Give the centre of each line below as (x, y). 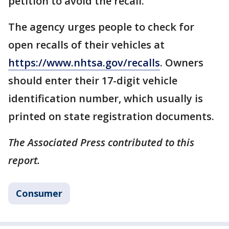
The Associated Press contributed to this (101, 142)
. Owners (182, 62)
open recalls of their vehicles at (86, 44)
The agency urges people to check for (101, 27)
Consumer (39, 193)
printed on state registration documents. (111, 116)
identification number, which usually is (106, 98)
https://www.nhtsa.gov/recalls (84, 62)
